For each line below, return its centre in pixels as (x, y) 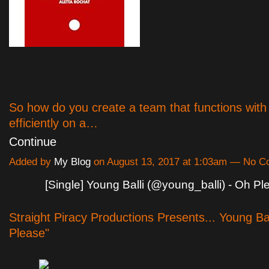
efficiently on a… (53, 123)
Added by (32, 162)
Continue (33, 142)
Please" (29, 233)
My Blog (72, 162)
